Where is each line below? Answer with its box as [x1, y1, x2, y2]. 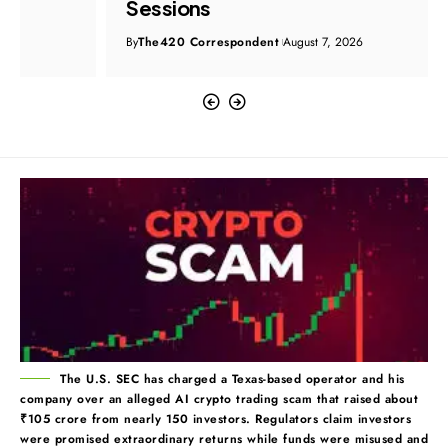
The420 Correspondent [52, 32, 194, 51]
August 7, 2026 [197, 32, 278, 51]
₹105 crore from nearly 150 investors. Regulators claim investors [20, 409, 411, 428]
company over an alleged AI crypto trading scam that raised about [20, 389, 418, 408]
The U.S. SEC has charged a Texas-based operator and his [60, 369, 405, 388]
